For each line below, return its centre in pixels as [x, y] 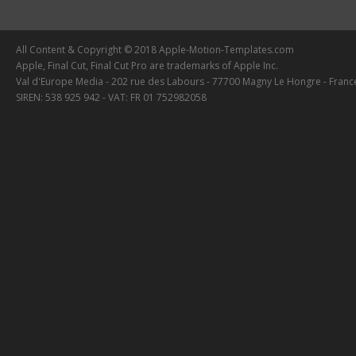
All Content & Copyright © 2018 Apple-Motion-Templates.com [155, 49]
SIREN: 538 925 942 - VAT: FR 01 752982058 [111, 97]
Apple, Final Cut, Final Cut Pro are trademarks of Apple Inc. [147, 65]
